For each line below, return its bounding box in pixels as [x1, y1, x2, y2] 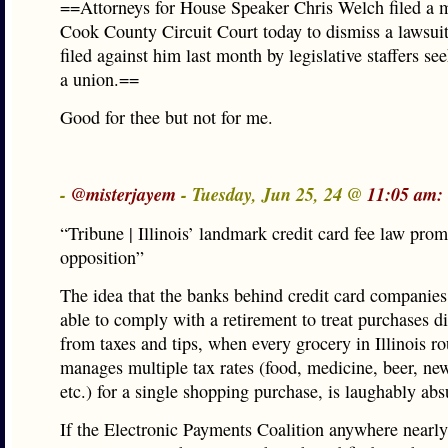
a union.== [60, 67, 139, 91]
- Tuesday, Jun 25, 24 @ [176, 181, 367, 207]
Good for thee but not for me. [60, 105, 273, 129]
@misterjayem [71, 181, 176, 207]
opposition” [60, 245, 144, 269]
